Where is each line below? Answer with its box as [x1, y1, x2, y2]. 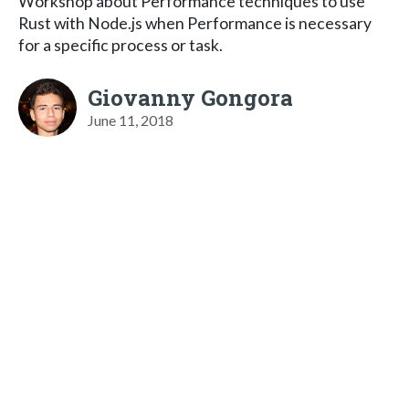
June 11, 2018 [88, 110, 173, 129]
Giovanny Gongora [88, 82, 293, 112]
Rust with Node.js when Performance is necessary [18, 13, 372, 33]
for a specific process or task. [18, 35, 223, 55]
